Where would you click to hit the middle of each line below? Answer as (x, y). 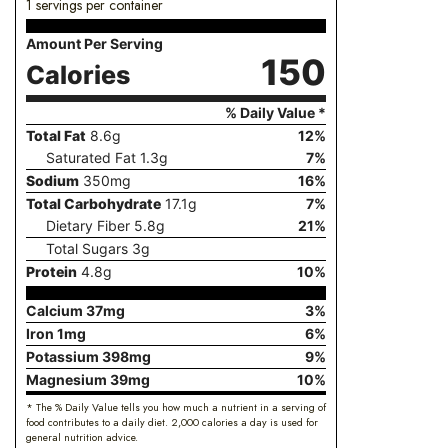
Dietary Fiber (88, 226)
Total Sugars (87, 249)
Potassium (64, 356)
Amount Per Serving (94, 44)
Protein (51, 272)
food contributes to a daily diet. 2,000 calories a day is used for (172, 422)
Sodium (52, 181)
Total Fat (56, 136)
